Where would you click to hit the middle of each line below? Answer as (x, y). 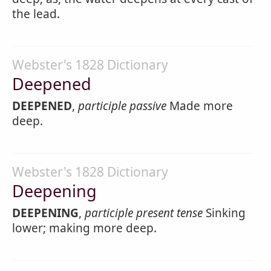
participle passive (122, 106)
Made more (200, 106)
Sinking (224, 213)
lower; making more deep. (84, 228)
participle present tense (144, 213)
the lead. (36, 14)
